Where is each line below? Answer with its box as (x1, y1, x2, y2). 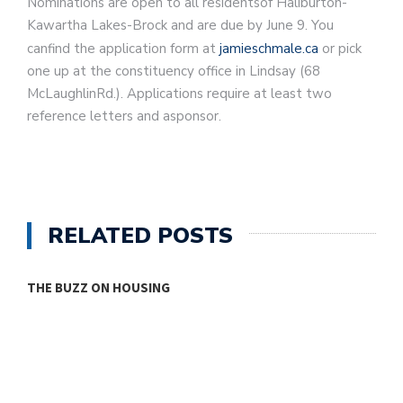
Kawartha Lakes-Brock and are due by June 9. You (27, 15, 334, 34)
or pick (322, 39, 362, 58)
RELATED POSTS (48, 220, 233, 250)
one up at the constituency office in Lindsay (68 (27, 61, 320, 80)
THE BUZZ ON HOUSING (27, 278, 170, 296)
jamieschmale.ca (219, 39, 322, 58)
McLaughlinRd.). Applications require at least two (27, 84, 332, 103)
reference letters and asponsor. (27, 106, 221, 125)
